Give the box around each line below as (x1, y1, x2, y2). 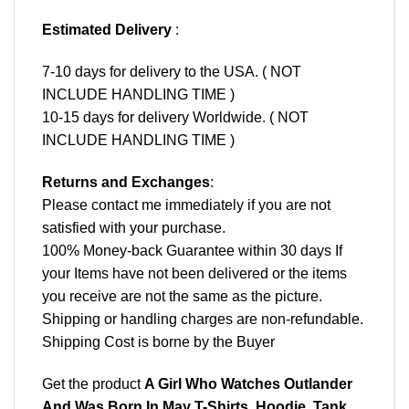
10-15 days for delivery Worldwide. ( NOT (42, 110, 309, 126)
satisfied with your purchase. (42, 219, 225, 236)
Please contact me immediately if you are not (42, 196, 330, 213)
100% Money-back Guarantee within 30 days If (42, 242, 342, 258)
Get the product (42, 375, 144, 392)
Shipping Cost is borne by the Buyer (42, 333, 275, 350)
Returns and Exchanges (42, 173, 210, 190)
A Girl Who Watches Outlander (144, 375, 352, 392)
